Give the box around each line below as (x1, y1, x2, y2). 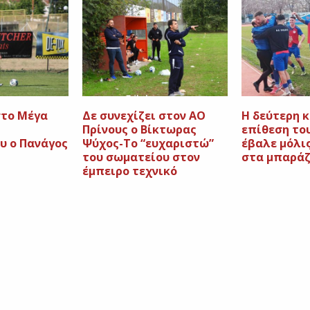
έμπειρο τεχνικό (82, 163, 178, 179)
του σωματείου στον (82, 149, 201, 165)
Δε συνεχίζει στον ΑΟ (82, 108, 206, 124)
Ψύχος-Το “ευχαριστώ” (82, 136, 215, 152)
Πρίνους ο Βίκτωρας (82, 122, 197, 138)
